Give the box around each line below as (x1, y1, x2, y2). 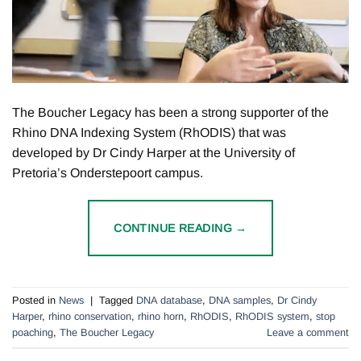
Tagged (99, 294, 136, 307)
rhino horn (138, 310, 184, 323)
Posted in (12, 294, 59, 307)
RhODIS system (235, 310, 309, 323)
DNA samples (209, 294, 271, 307)
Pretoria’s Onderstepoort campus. (12, 165, 203, 180)
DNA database (136, 294, 202, 307)
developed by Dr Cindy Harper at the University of (12, 145, 295, 160)
